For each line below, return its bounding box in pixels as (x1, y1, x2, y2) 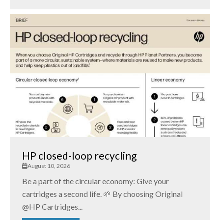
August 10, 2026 (27, 162, 70, 170)
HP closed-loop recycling (22, 149, 137, 162)
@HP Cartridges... (22, 202, 82, 212)
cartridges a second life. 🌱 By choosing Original (22, 189, 183, 199)
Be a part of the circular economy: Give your (22, 176, 169, 186)
